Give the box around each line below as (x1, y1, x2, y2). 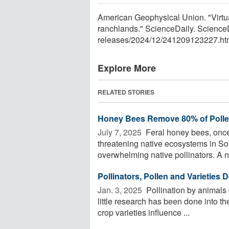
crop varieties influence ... (98, 206, 190, 218)
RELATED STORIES (98, 87, 154, 97)
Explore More (98, 61, 156, 75)
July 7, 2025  (98, 126, 144, 138)
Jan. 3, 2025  (98, 184, 144, 196)
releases (98, 33, 129, 45)
